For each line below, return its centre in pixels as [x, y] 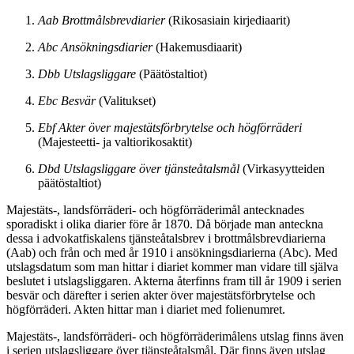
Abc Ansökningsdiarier [95, 47]
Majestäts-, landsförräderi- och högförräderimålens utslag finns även [175, 337]
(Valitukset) [126, 101]
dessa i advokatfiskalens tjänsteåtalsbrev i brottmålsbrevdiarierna [166, 239]
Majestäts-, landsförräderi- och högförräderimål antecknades [155, 210]
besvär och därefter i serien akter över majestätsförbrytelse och [161, 296]
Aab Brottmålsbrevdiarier [102, 21]
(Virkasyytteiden [282, 169]
